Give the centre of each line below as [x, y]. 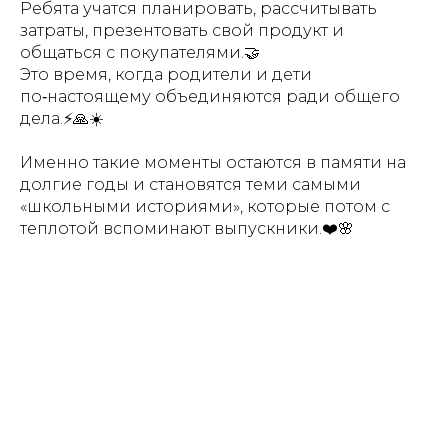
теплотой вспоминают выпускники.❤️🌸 [187, 228]
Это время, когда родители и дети [166, 74]
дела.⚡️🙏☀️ [62, 118]
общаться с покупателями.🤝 [140, 52]
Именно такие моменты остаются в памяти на [213, 162]
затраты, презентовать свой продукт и [182, 30]
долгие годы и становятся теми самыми [190, 184]
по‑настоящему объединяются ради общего [210, 96]
